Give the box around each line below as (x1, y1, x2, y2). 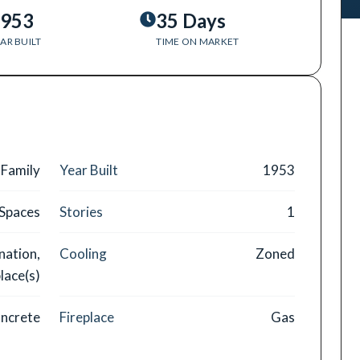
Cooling (59, 245, 107, 262)
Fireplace (59, 309, 114, 325)
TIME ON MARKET (156, 35, 239, 47)
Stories (59, 203, 103, 220)
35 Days (156, 9, 227, 32)
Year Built (59, 162, 118, 178)
